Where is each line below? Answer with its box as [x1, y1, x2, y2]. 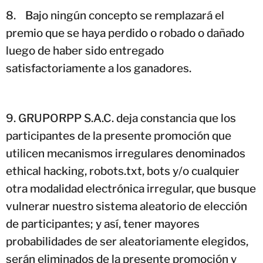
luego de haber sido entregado [6, 43, 164, 58]
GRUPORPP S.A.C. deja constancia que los [18, 111, 236, 125]
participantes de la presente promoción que [6, 129, 231, 143]
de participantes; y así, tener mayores [6, 217, 200, 231]
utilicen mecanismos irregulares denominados [6, 146, 245, 160]
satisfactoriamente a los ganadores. [6, 61, 191, 75]
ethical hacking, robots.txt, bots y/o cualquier [6, 164, 240, 178]
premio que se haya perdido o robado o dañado [6, 26, 244, 40]
